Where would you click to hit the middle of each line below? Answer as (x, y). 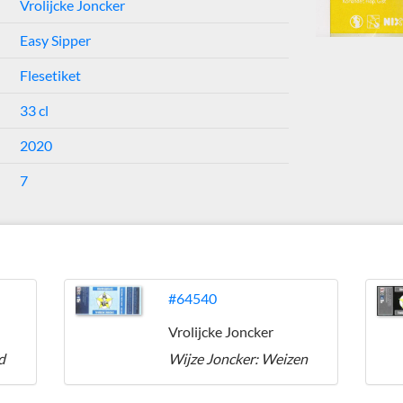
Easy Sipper (55, 40)
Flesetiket (50, 75)
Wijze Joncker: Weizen (238, 358)
